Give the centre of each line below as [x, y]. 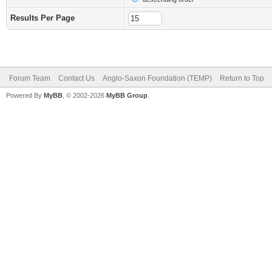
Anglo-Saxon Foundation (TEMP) [157, 78]
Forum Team [30, 78]
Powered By [25, 95]
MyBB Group [127, 95]
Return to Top [242, 78]
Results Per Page [42, 18]
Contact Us [76, 78]
